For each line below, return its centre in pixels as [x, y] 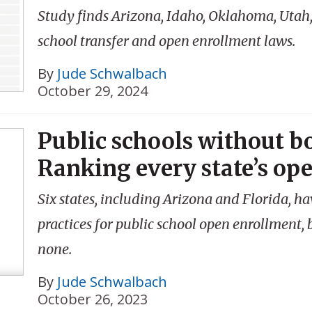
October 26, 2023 [92, 299]
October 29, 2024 [92, 91]
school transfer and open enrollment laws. [166, 40]
